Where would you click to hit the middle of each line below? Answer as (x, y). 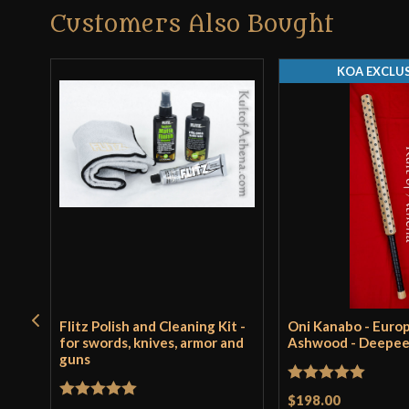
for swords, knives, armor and (152, 343)
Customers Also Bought (193, 25)
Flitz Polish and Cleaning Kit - (153, 326)
